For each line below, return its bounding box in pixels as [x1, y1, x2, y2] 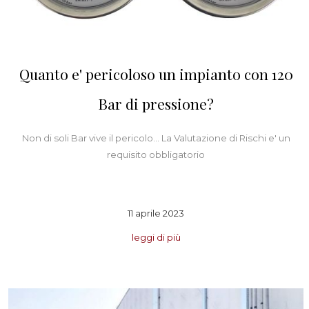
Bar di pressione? [98, 94, 214, 114]
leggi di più [131, 231, 181, 243]
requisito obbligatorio [107, 149, 205, 161]
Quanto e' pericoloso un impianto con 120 [19, 64, 293, 84]
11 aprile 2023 [128, 207, 184, 219]
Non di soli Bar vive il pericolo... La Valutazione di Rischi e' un [21, 132, 290, 144]
